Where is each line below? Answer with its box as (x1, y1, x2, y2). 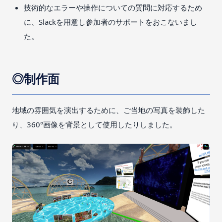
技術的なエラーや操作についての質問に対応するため (24, 2, 202, 12)
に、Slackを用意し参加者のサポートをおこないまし (24, 16, 197, 27)
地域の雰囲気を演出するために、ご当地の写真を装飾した (12, 105, 205, 115)
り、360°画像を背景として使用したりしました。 (12, 119, 177, 129)
